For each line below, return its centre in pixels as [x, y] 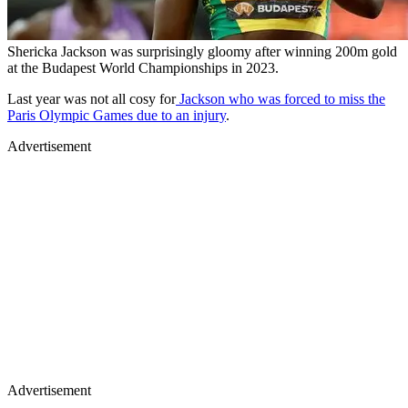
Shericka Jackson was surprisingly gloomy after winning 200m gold [202, 52]
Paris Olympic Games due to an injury [117, 116]
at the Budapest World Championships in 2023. [143, 68]
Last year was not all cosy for [92, 99]
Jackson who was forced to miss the [280, 99]
